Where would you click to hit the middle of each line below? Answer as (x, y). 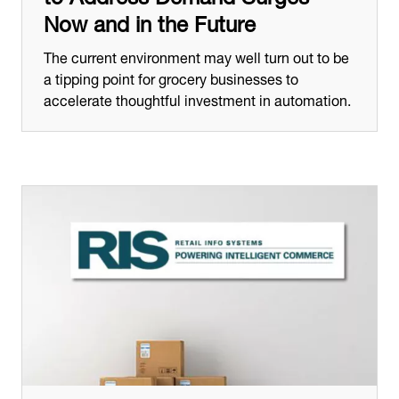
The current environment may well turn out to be (196, 55)
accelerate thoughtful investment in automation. (197, 98)
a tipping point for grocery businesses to (171, 77)
